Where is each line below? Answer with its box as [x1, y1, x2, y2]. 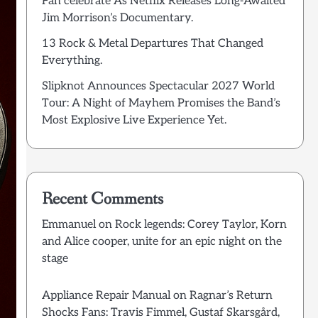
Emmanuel [41, 218, 96, 232]
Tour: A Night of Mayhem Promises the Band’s [41, 96, 280, 110]
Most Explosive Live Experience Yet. [41, 113, 226, 127]
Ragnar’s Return [189, 289, 273, 303]
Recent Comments [41, 188, 163, 211]
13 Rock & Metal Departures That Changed [41, 36, 263, 50]
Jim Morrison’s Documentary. [41, 11, 193, 25]
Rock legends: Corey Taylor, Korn [114, 218, 287, 232]
